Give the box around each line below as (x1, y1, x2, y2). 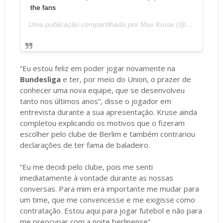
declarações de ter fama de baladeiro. (19, 139, 152, 150)
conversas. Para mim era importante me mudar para (19, 183, 199, 194)
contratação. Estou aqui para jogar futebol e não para (19, 205, 202, 216)
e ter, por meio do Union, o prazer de (60, 74, 191, 84)
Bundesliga (19, 74, 61, 84)
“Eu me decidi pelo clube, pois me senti (19, 161, 153, 172)
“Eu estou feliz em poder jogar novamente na (19, 63, 175, 73)
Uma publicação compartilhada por (28, 20, 140, 28)
